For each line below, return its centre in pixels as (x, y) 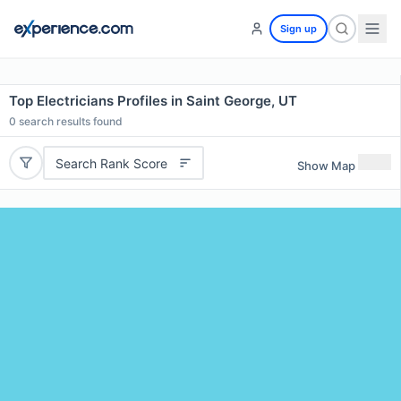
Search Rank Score (111, 163)
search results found (69, 121)
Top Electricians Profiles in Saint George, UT (153, 101)
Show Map (326, 165)
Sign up (299, 29)
